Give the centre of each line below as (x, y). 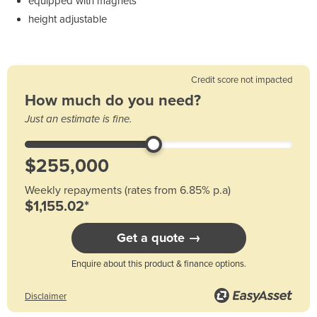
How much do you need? (113, 100)
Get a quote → (158, 237)
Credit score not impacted (242, 80)
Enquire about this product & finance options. (158, 264)
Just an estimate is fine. (78, 119)
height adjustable (68, 19)
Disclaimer (46, 296)
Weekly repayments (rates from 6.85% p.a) (128, 190)
